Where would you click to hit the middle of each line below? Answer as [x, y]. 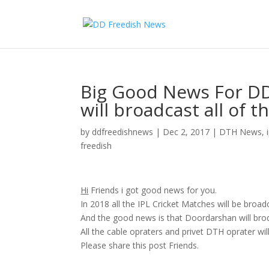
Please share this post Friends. [140, 245]
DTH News [241, 132]
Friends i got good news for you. [153, 190]
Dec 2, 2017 [186, 132]
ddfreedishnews [123, 132]
